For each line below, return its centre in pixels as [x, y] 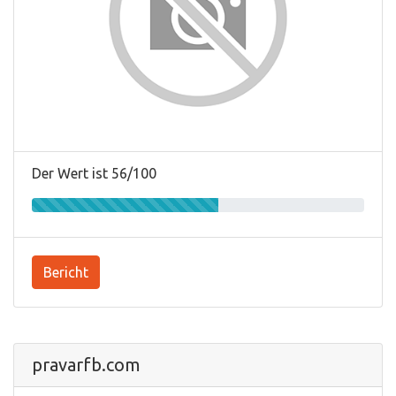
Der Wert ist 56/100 [94, 173]
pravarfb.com [86, 364]
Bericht [66, 272]
